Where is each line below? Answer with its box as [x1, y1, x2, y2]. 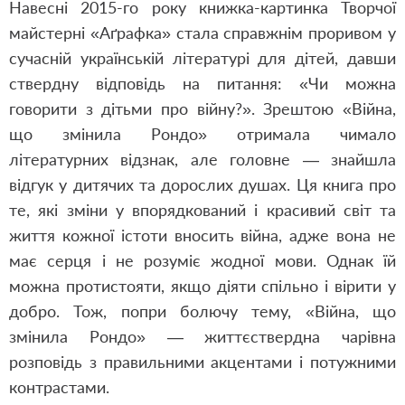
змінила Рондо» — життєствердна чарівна [9, 326, 396, 346]
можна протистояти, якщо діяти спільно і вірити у [9, 276, 396, 296]
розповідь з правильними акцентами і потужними [9, 352, 396, 372]
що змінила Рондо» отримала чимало [9, 124, 396, 144]
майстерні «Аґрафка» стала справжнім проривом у [9, 23, 396, 42]
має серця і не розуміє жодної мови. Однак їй [9, 250, 396, 270]
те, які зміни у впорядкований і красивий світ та [9, 200, 396, 220]
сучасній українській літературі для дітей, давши [9, 48, 396, 68]
